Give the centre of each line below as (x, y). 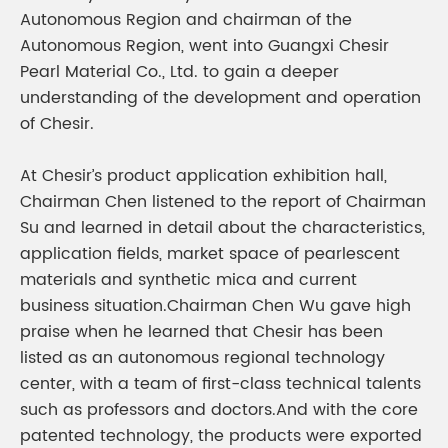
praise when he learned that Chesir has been (201, 332)
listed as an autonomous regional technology (202, 358)
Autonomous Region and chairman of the (186, 20)
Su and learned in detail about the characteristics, (222, 228)
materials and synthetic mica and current (188, 280)
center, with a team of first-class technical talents (220, 384)
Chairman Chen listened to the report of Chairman (223, 202)
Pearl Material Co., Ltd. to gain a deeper (179, 72)
